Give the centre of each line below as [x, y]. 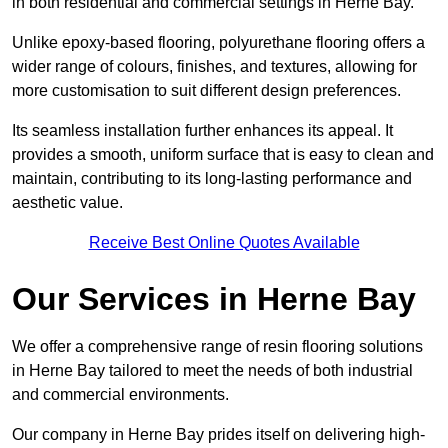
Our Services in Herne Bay [214, 299]
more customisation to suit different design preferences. [206, 91]
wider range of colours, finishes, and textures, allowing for [214, 67]
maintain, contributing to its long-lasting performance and [212, 179]
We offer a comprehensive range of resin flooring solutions [217, 347]
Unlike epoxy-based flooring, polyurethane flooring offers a [218, 43]
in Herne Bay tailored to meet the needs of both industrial [212, 371]
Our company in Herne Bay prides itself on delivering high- [218, 435]
